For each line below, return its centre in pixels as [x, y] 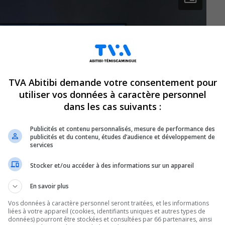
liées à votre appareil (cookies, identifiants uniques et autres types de [107, 211]
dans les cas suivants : [113, 106]
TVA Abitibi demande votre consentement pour [113, 82]
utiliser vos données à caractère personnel [113, 94]
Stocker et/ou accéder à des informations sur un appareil [112, 165]
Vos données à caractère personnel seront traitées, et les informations [108, 203]
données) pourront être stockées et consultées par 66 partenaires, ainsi [110, 219]
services [42, 145]
